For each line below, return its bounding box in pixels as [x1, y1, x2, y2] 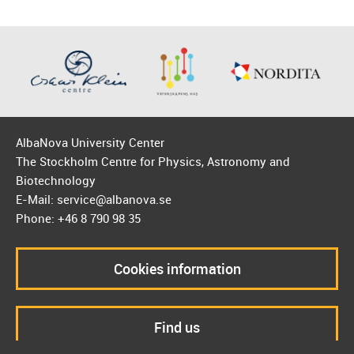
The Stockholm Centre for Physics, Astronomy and [16, 153, 290, 170]
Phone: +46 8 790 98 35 [16, 210, 141, 227]
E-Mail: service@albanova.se [16, 191, 171, 208]
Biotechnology [16, 172, 96, 189]
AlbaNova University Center [16, 134, 164, 151]
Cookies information [113, 259, 241, 279]
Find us [154, 318, 200, 337]
